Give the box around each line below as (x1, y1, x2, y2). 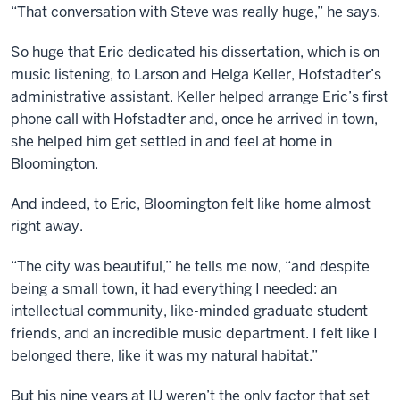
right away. (11, 217, 83, 237)
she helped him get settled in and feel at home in (11, 132, 332, 152)
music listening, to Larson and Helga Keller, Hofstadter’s (11, 65, 381, 85)
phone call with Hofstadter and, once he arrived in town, (11, 110, 378, 129)
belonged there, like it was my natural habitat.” (11, 346, 318, 366)
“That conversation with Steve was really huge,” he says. (11, 3, 380, 22)
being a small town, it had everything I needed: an (11, 279, 337, 299)
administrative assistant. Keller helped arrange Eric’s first (11, 87, 388, 107)
